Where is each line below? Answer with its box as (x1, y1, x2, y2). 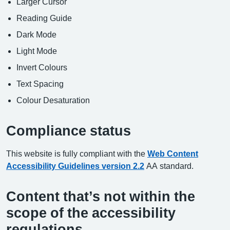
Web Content (147, 149, 198, 158)
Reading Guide (16, 14, 72, 22)
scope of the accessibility (6, 206, 176, 220)
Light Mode (16, 47, 57, 55)
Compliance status (6, 124, 131, 138)
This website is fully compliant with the (6, 149, 147, 158)
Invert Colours (16, 63, 67, 71)
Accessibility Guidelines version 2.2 (6, 162, 144, 170)
